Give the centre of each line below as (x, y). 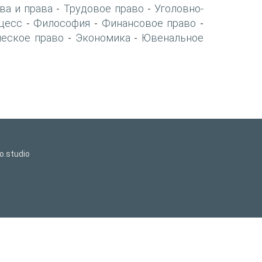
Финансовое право (149, 23)
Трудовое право (104, 8)
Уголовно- (179, 8)
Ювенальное (173, 37)
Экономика (103, 37)
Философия (62, 23)
